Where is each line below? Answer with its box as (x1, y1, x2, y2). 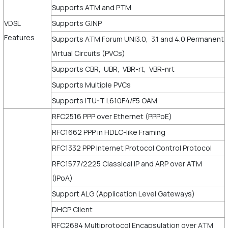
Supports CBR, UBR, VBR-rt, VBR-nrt (51, 64, 176, 74)
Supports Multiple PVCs (51, 79, 132, 90)
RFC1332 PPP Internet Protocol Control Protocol (51, 142, 212, 153)
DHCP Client (51, 204, 93, 214)
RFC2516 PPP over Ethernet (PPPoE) (51, 111, 172, 121)
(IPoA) (51, 173, 74, 183)
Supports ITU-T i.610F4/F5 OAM (51, 95, 157, 105)
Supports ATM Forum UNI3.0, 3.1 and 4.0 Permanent (51, 34, 224, 44)
